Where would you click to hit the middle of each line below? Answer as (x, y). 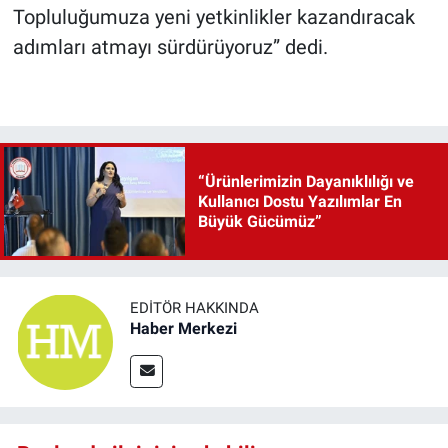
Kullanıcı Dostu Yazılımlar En (299, 201)
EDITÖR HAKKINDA (194, 307)
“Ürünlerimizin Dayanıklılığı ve (305, 181)
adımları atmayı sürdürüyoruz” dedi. (170, 47)
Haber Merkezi (183, 328)
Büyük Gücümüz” (259, 221)
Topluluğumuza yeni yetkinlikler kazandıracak (213, 17)
